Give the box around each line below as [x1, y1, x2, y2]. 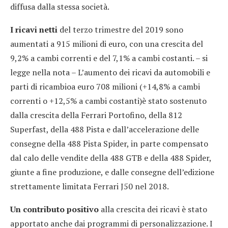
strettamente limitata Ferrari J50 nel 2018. [10, 181, 169, 192]
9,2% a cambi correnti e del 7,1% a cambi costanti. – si [10, 52, 208, 64]
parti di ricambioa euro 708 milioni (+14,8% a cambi [10, 81, 200, 93]
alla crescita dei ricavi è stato [101, 204, 207, 215]
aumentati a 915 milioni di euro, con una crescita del [10, 38, 203, 50]
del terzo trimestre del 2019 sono [60, 24, 183, 36]
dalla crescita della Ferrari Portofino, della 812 [10, 109, 182, 121]
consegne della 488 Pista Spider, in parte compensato [10, 138, 208, 150]
